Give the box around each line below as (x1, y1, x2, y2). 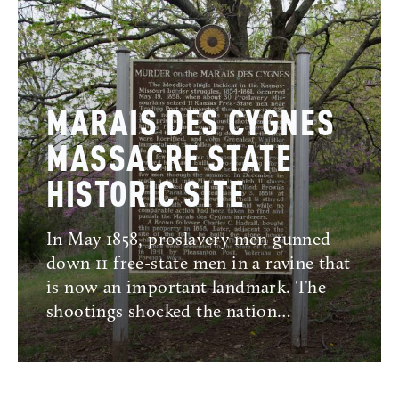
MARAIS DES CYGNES (46, 108, 336, 144)
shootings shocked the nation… (46, 304, 291, 322)
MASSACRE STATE (46, 143, 293, 180)
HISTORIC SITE (46, 179, 246, 216)
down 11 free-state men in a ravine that (46, 256, 351, 274)
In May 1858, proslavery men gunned (46, 232, 331, 250)
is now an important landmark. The (46, 280, 327, 298)
